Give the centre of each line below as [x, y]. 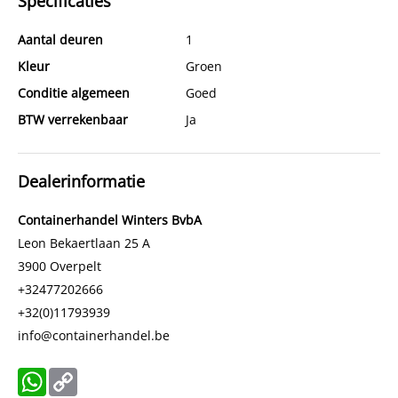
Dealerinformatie [81, 181]
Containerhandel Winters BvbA [110, 220]
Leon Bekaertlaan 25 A [84, 243]
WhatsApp [77, 382]
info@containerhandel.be [94, 335]
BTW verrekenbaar [73, 119]
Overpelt [76, 266]
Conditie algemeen [74, 93]
